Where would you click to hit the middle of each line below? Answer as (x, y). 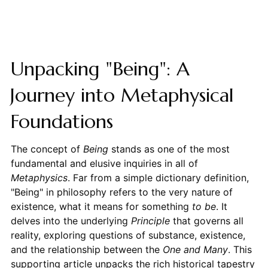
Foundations (61, 121)
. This (240, 249)
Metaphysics (39, 177)
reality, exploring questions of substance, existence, (128, 235)
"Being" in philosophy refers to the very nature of (121, 192)
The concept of (47, 149)
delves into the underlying (71, 220)
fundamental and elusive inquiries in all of (104, 163)
